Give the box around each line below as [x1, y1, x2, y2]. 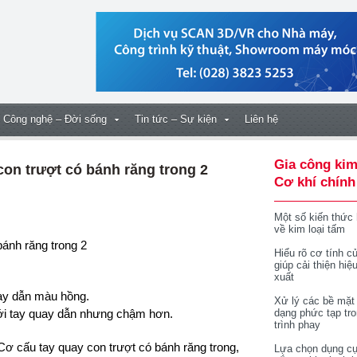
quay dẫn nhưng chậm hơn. [29, 307, 173, 320]
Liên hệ [245, 113, 278, 125]
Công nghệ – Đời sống [3, 113, 107, 125]
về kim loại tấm [274, 223, 345, 235]
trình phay [274, 319, 320, 331]
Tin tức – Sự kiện [135, 113, 217, 125]
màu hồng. [34, 289, 89, 303]
